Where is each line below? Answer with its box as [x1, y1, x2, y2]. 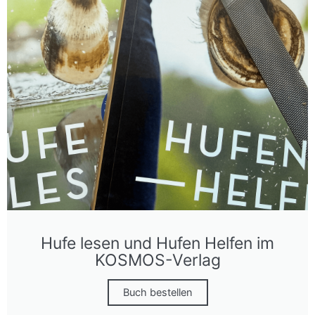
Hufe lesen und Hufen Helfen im [41, 233, 274, 254]
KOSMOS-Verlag [94, 250, 221, 271]
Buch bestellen [122, 286, 193, 300]
